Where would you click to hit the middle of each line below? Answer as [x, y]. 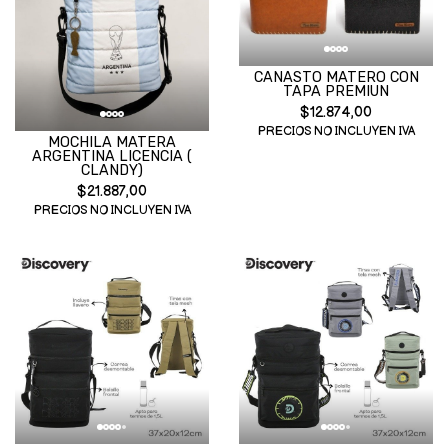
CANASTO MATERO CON [336, 77]
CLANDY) [112, 170]
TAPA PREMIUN [336, 91]
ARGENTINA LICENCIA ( [112, 156]
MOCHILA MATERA [112, 142]
